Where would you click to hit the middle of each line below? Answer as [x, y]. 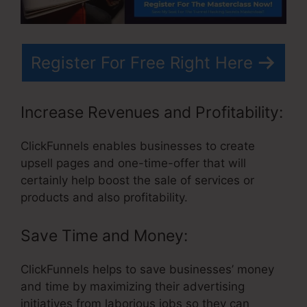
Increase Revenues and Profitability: [152, 113]
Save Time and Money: [104, 235]
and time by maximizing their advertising [133, 286]
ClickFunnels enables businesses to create [138, 146]
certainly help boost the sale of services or [137, 181]
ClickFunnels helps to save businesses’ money [147, 269]
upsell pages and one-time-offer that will [133, 163]
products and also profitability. [104, 198]
